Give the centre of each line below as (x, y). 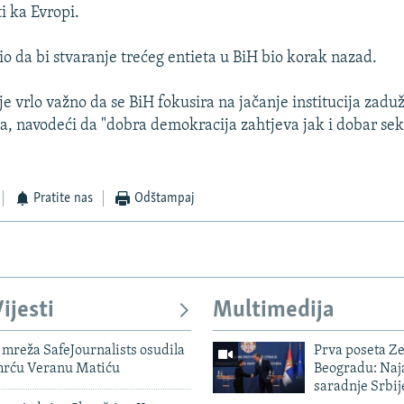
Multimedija (274, 311)
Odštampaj (164, 199)
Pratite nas (64, 199)
